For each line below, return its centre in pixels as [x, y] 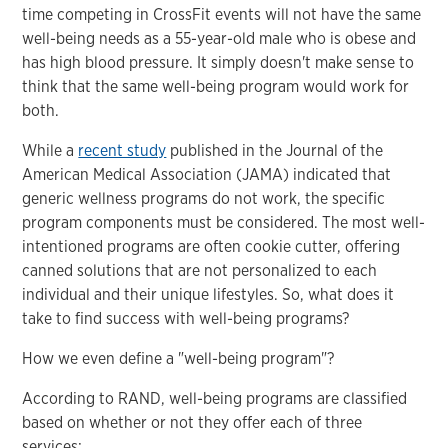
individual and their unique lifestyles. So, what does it [208, 294]
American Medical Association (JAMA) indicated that [207, 174]
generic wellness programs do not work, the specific [204, 198]
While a [50, 150]
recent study [122, 150]
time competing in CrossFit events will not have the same [222, 14]
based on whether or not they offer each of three [192, 422]
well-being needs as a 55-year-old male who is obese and [219, 38]
